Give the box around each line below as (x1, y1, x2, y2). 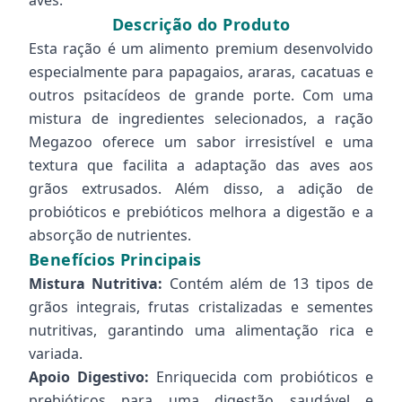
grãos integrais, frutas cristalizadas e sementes (29, 297, 373, 317)
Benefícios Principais (29, 249, 202, 270)
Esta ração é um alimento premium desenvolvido (29, 39, 373, 58)
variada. (29, 344, 83, 363)
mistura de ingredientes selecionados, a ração (29, 109, 373, 128)
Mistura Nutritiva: (29, 274, 163, 293)
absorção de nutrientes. (29, 225, 191, 245)
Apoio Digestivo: (29, 367, 149, 387)
